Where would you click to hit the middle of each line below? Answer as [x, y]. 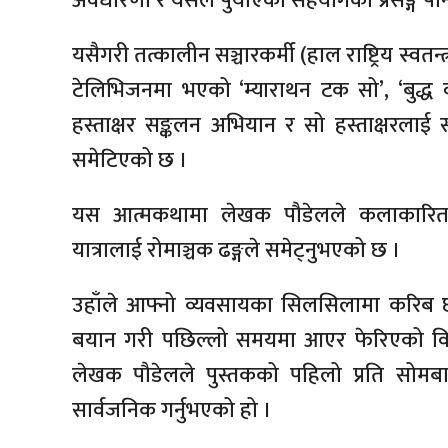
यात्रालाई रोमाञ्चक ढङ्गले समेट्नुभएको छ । [236, 251]
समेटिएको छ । [130, 161]
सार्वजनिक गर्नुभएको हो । [172, 411]
